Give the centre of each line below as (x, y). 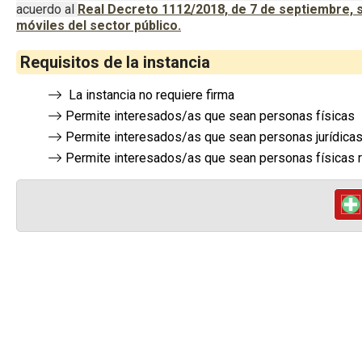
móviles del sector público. (99, 25)
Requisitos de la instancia (115, 62)
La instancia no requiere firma (150, 95)
